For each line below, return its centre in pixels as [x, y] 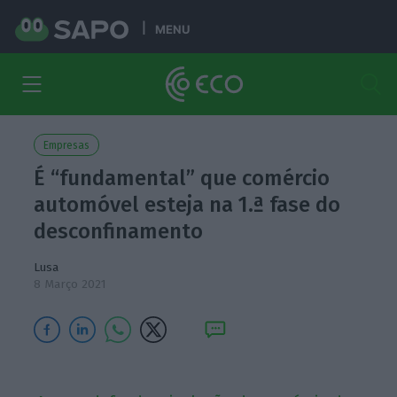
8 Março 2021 [70, 284]
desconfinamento [119, 231]
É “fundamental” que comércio [182, 178]
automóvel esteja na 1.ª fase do [187, 205]
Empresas [67, 145]
